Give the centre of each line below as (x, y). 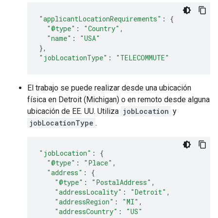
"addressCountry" (86, 212)
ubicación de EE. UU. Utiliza (74, 111)
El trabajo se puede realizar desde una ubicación (109, 88)
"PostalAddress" (121, 182)
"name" (59, 38)
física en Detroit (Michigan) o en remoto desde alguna (118, 100)
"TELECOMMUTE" (143, 58)
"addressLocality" (88, 192)
